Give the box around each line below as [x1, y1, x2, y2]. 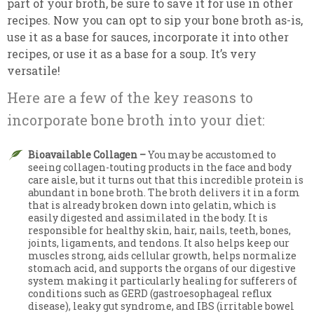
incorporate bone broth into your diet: [7, 111, 265, 129]
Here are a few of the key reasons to [7, 88, 253, 107]
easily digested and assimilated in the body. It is [28, 211, 268, 224]
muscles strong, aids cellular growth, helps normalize [28, 249, 296, 262]
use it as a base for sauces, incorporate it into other [7, 29, 289, 44]
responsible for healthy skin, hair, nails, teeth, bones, [28, 224, 291, 237]
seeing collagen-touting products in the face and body [28, 161, 292, 174]
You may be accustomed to [146, 148, 276, 161]
